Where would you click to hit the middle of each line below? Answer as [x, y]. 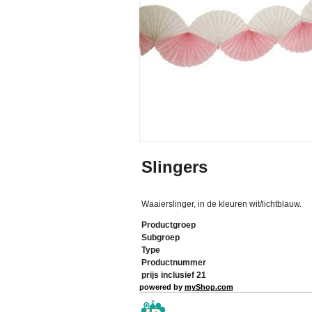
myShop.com [209, 287]
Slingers [174, 167]
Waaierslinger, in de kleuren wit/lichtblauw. [221, 204]
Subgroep [160, 237]
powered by [162, 287]
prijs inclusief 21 [173, 275]
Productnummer [173, 263]
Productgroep [168, 225]
